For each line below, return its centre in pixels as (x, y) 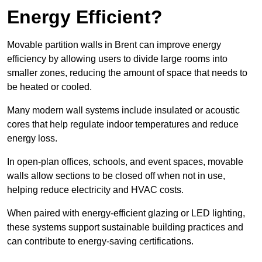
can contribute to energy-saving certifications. (100, 242)
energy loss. (32, 139)
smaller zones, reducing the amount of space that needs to (127, 73)
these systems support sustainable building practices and (125, 227)
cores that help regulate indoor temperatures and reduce (123, 125)
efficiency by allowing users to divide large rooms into (117, 59)
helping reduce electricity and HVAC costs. (96, 190)
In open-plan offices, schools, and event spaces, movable (125, 162)
